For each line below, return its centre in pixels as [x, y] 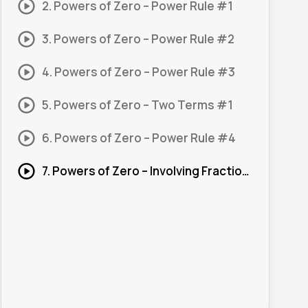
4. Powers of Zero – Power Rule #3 [138, 72]
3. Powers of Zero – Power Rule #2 [138, 39]
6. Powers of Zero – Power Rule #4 [139, 138]
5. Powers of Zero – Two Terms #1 [137, 105]
